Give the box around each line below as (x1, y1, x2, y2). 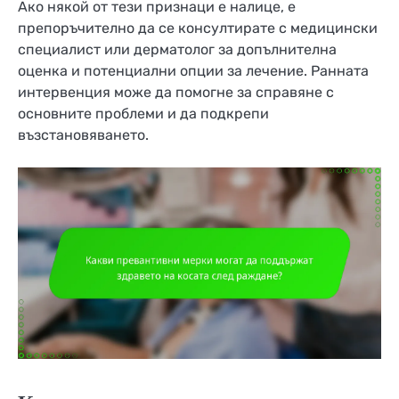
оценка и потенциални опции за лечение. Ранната (18, 62, 369, 80)
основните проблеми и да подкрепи (18, 105, 269, 123)
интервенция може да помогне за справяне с (18, 84, 334, 102)
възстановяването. (18, 126, 149, 144)
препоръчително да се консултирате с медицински (18, 20, 378, 37)
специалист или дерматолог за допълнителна (18, 41, 337, 59)
